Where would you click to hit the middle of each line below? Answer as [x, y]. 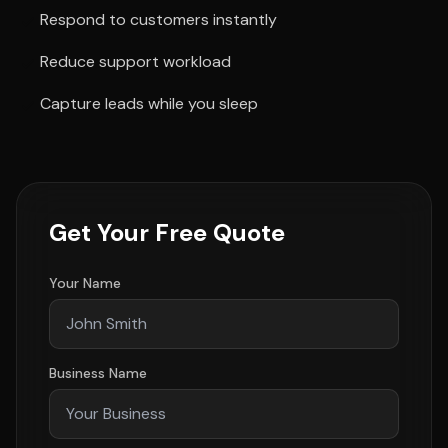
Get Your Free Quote [167, 232]
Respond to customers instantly [158, 19]
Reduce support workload [135, 61]
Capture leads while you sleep [149, 103]
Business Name [98, 373]
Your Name [85, 283]
